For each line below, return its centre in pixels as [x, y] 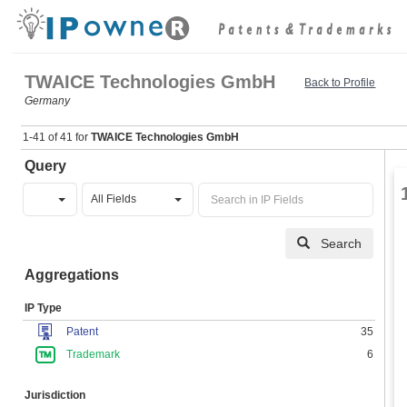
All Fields [113, 199]
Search [342, 243]
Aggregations [72, 275]
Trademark [94, 354]
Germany [48, 101]
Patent [83, 332]
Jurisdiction [55, 395]
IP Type [44, 308]
